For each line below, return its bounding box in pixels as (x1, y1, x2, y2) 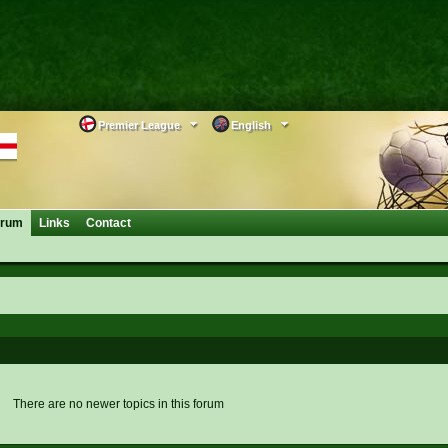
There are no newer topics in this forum (13, 397, 224, 412)
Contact (85, 216, 131, 230)
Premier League (97, 119, 180, 132)
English (230, 119, 271, 132)
